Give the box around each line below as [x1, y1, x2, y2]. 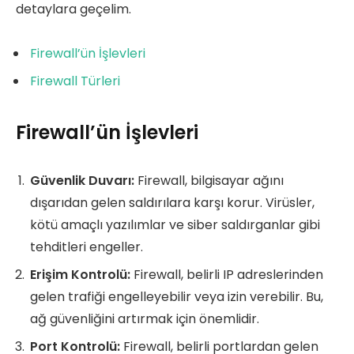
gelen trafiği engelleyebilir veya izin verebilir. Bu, [30, 287, 323, 306]
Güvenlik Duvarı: [30, 171, 134, 190]
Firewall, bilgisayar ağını [134, 171, 284, 190]
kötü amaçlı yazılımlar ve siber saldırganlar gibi [30, 215, 320, 234]
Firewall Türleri [30, 72, 120, 91]
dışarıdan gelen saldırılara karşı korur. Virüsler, [30, 193, 314, 212]
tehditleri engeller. [30, 237, 143, 256]
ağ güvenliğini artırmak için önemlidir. [30, 309, 259, 328]
